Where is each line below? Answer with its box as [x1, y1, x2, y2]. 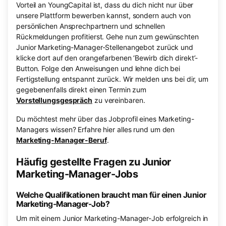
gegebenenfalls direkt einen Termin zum [16, 85, 147, 94]
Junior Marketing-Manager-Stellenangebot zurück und [16, 43, 193, 52]
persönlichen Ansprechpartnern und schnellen [16, 22, 165, 31]
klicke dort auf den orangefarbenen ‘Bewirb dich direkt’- [16, 53, 198, 63]
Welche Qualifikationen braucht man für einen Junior [16, 190, 206, 200]
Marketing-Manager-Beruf [16, 136, 107, 145]
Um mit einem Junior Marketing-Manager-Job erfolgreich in [16, 214, 208, 223]
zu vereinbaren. [92, 96, 145, 105]
